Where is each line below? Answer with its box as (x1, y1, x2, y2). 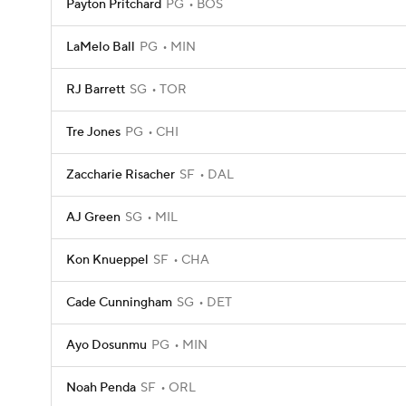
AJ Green (66, 209, 121, 226)
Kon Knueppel (66, 252, 149, 268)
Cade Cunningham (66, 295, 172, 311)
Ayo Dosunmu (66, 337, 147, 353)
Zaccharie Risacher (66, 167, 175, 183)
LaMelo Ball (66, 39, 135, 55)
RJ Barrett (66, 82, 125, 98)
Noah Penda (66, 380, 136, 396)
